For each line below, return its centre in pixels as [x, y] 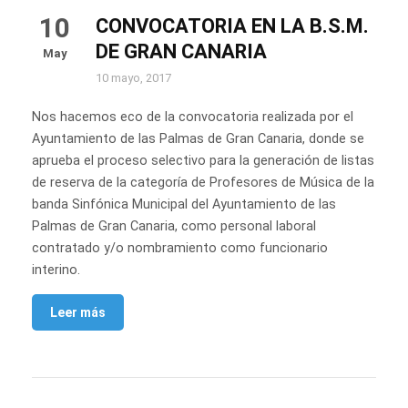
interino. [56, 270]
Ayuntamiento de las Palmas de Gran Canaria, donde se [198, 139]
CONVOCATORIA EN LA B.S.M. [232, 26]
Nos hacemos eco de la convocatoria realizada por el [193, 117]
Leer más [78, 313]
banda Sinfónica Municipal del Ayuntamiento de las [184, 205]
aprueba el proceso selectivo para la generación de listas [203, 161]
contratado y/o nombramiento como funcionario [180, 249]
